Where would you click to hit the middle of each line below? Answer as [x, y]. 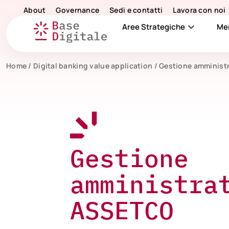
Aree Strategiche [153, 27]
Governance [78, 10]
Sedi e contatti [136, 10]
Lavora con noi [199, 10]
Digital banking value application [93, 66]
